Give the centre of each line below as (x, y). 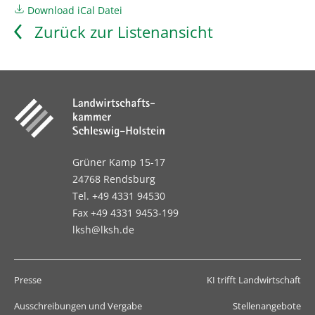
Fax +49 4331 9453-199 (126, 212)
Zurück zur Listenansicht (124, 31)
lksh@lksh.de (103, 229)
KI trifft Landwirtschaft (254, 279)
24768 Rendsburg (114, 179)
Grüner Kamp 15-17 (119, 162)
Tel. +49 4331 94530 (119, 195)
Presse (28, 279)
